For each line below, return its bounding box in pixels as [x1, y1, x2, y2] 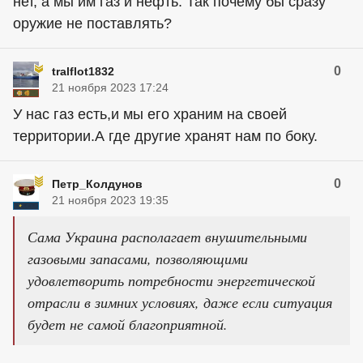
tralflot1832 [52, 65, 114, 79]
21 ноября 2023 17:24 [52, 81, 169, 95]
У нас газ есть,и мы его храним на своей [13, 106, 287, 123]
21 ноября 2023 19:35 [52, 194, 169, 207]
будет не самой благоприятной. [28, 314, 228, 335]
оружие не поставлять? [13, 15, 172, 32]
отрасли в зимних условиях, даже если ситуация [28, 293, 332, 313]
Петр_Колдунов [52, 177, 143, 191]
